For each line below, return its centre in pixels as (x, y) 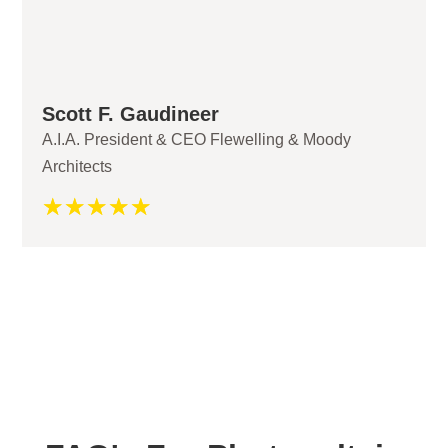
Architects (77, 167)
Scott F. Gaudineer (131, 114)
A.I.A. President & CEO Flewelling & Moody (197, 140)
